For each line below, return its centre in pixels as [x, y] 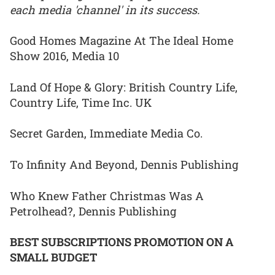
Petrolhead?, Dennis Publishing [93, 211]
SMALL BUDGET [53, 258]
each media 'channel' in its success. [105, 10]
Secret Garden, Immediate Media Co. [106, 134]
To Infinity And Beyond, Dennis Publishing [124, 165]
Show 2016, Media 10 [64, 56]
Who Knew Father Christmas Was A [107, 196]
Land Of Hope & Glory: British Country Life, [124, 87]
